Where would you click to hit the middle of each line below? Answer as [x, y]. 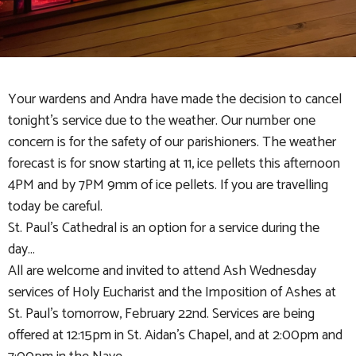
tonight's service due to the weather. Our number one [162, 121]
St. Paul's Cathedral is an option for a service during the [164, 228]
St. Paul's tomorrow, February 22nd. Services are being [161, 314]
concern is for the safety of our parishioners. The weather [172, 142]
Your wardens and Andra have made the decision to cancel [175, 99]
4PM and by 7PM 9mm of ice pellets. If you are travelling [168, 185]
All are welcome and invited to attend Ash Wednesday [162, 271]
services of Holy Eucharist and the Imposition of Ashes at [172, 292]
